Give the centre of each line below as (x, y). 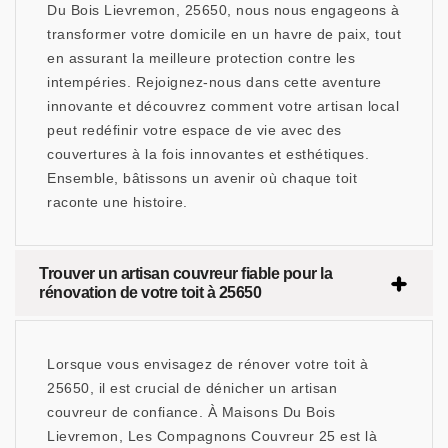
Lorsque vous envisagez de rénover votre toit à (207, 364)
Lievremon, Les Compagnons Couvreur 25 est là (212, 436)
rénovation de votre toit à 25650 (150, 293)
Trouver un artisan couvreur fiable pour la (185, 274)
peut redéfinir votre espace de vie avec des (194, 130)
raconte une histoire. (117, 202)
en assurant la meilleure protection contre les (201, 58)
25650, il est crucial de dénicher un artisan (192, 388)
